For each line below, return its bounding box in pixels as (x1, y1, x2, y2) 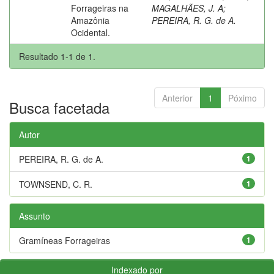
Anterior (162, 91, 193, 104)
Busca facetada (9, 96, 109, 118)
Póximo (228, 91, 257, 104)
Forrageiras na (71, 1, 128, 14)
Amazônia (71, 13, 109, 26)
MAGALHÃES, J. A (152, 1, 223, 14)
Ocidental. (71, 26, 110, 39)
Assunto (19, 209, 50, 222)
